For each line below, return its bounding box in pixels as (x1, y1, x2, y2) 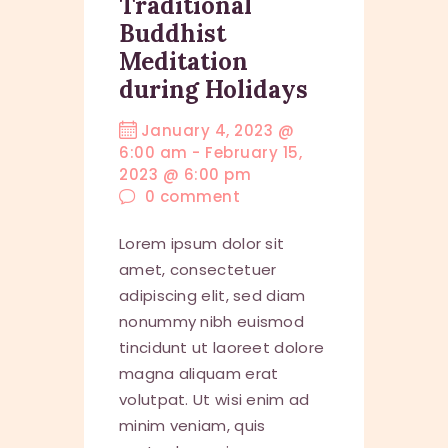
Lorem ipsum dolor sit (119, 232, 285, 254)
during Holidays (119, 74, 308, 106)
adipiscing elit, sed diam (119, 284, 306, 306)
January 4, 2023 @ (140, 120, 294, 142)
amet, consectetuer (119, 258, 277, 280)
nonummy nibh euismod (119, 310, 305, 332)
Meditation (119, 46, 248, 78)
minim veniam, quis (119, 414, 266, 436)
